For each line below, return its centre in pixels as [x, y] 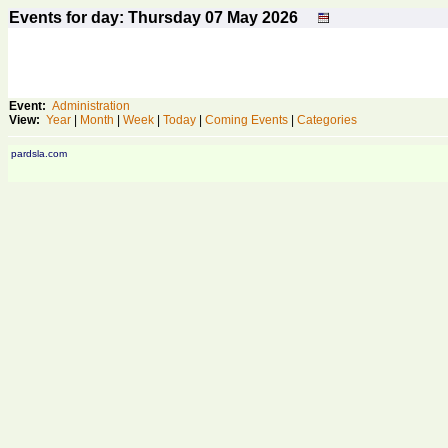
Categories [327, 120]
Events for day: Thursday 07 [118, 17]
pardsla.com [39, 153]
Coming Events [246, 120]
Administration [91, 106]
